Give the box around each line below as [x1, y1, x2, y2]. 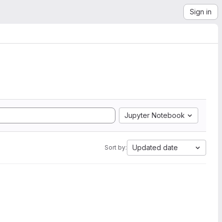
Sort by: [105, 144, 127, 151]
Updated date [132, 143, 178, 152]
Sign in [190, 7, 212, 16]
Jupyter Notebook [124, 111, 185, 119]
